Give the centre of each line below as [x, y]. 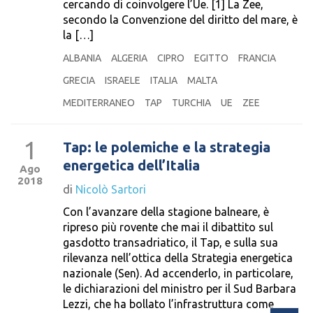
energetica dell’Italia [131, 165]
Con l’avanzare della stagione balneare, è [166, 212]
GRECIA [79, 80]
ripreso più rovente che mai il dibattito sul [168, 227]
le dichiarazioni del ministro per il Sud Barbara [180, 289]
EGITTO [211, 58]
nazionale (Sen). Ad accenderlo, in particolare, [178, 273]
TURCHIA [191, 103]
